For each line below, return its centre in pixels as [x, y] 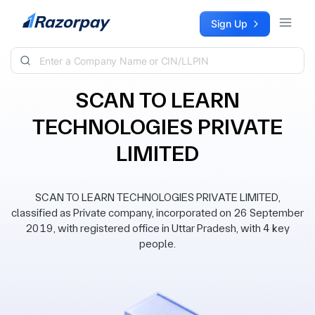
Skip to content [46, 18]
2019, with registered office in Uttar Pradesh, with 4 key [157, 228]
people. [157, 244]
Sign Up [229, 24]
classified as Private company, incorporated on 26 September [157, 213]
